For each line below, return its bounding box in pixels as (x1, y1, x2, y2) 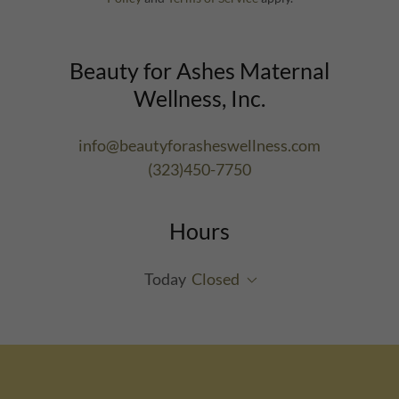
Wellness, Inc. (134, 85, 265, 111)
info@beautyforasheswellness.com (78, 135, 321, 155)
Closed (191, 269, 240, 289)
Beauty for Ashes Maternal (69, 57, 330, 84)
